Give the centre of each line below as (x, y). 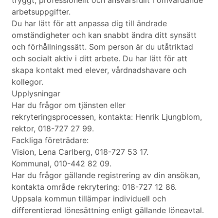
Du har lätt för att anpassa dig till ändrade (89, 24)
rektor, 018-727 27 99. (53, 129)
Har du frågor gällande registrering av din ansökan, (106, 175)
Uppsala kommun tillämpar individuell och (89, 199)
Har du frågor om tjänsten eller (69, 105)
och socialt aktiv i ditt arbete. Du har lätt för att (100, 59)
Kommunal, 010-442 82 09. (62, 164)
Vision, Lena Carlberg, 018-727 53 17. (80, 152)
